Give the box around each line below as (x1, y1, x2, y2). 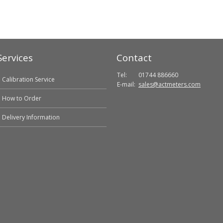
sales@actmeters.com (138, 80, 201, 89)
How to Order (2, 94, 41, 103)
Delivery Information (2, 113, 60, 121)
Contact (116, 51, 152, 64)
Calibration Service (2, 75, 55, 84)
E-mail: (117, 80, 135, 89)
